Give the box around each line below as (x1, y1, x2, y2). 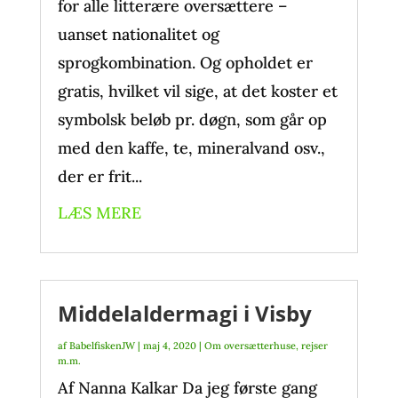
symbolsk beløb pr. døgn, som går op (57, 109, 327, 130)
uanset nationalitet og (57, 24, 219, 44)
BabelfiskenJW (68, 339, 135, 352)
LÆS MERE (57, 203, 141, 223)
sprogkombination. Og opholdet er (57, 52, 313, 73)
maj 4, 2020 (142, 339, 196, 352)
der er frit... (57, 166, 142, 187)
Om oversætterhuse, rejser (203, 339, 328, 352)
